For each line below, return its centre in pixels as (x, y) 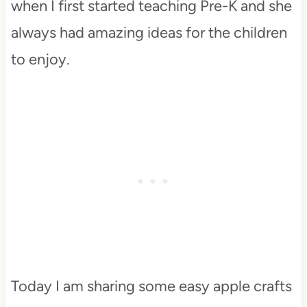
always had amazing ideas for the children (149, 33)
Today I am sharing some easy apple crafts (151, 286)
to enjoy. (42, 59)
